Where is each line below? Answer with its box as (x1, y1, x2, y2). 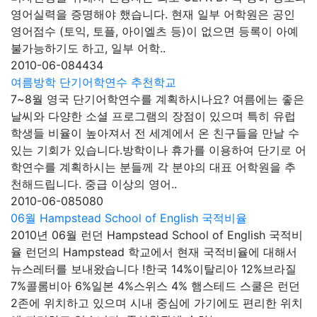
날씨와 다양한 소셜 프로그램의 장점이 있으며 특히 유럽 (11, 108, 296, 123)
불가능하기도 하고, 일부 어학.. (11, 40, 166, 55)
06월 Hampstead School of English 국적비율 (11, 210, 247, 225)
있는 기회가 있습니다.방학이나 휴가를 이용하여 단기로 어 (11, 142, 306, 157)
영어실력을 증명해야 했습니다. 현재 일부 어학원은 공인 (11, 6, 295, 21)
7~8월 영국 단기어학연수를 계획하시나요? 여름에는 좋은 (11, 91, 304, 106)
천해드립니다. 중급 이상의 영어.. (11, 176, 177, 191)
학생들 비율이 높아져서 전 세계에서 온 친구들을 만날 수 (11, 125, 299, 140)
